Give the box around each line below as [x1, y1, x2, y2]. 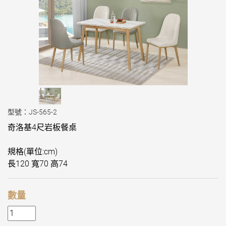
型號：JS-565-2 [8, 108, 57, 117]
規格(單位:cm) [8, 147, 58, 157]
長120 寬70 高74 [8, 159, 68, 169]
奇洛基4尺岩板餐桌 [8, 123, 77, 133]
